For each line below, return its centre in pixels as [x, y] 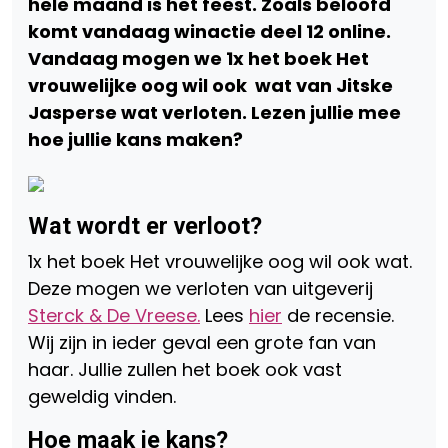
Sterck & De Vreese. [114, 315]
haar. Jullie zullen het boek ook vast [185, 369]
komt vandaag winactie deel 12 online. [209, 31]
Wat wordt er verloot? [145, 226]
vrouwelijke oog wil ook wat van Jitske [210, 85]
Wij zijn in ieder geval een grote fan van [202, 342]
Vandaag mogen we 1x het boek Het [198, 58]
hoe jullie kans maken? [135, 139]
